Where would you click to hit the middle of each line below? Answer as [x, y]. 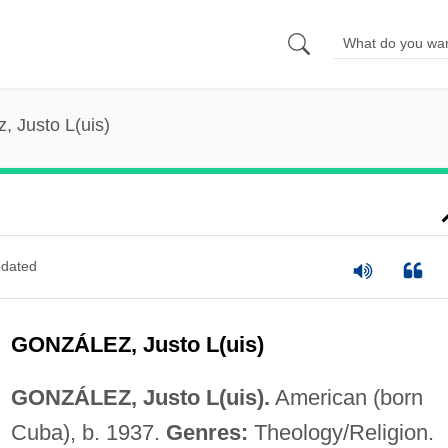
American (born [346, 397]
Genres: [206, 432]
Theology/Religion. [340, 432]
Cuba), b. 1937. [88, 432]
